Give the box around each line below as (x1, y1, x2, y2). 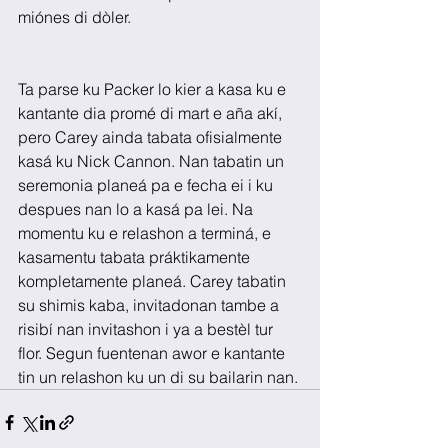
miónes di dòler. (18, 6, 131, 27)
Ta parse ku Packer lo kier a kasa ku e (18, 78, 290, 99)
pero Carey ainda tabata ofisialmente (18, 126, 286, 147)
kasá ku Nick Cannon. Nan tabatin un (18, 150, 288, 171)
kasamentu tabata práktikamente (18, 246, 254, 267)
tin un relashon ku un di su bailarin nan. (18, 366, 298, 387)
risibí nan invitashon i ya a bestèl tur (18, 318, 277, 339)
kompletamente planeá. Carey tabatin (18, 270, 290, 291)
